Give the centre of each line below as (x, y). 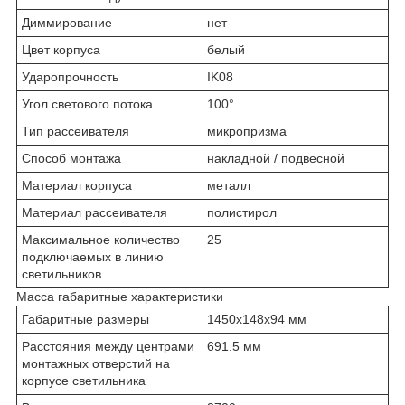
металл (229, 185)
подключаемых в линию (93, 256)
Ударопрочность (70, 76)
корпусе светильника (84, 380)
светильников (61, 273)
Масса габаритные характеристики (120, 296)
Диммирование (67, 22)
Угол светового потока (87, 104)
